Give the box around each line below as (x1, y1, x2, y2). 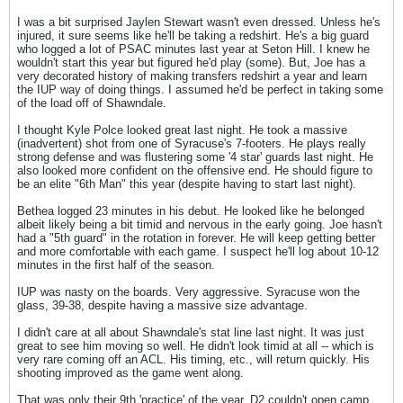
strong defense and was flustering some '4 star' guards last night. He (17, 150, 373, 164)
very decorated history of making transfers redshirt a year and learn (17, 69, 367, 83)
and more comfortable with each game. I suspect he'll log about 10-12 (17, 245, 379, 258)
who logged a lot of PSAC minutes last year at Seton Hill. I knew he (17, 42, 370, 56)
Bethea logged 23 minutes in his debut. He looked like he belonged (17, 204, 364, 218)
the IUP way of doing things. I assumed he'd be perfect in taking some (17, 83, 383, 96)
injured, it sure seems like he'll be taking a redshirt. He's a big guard (17, 29, 369, 42)
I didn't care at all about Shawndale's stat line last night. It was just (17, 326, 364, 339)
